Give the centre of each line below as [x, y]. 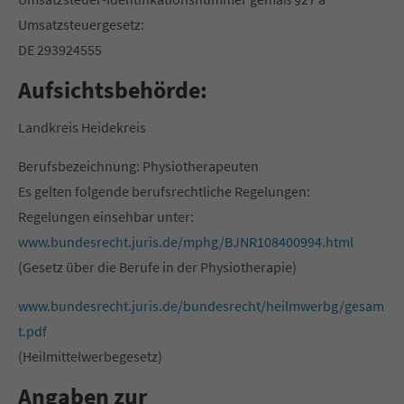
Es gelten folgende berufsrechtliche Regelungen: [164, 191]
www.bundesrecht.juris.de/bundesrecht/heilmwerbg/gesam [201, 306]
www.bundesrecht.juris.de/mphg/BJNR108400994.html [186, 242]
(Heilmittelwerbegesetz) [90, 356]
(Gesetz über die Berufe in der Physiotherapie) [157, 267]
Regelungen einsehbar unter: [106, 216]
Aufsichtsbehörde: [113, 90]
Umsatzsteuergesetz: [81, 24]
